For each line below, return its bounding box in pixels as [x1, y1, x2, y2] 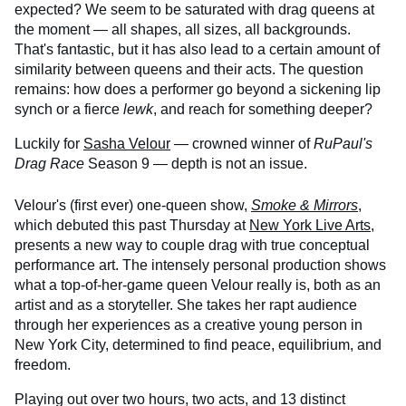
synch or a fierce [14, 101, 123, 118]
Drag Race [14, 156, 84, 172]
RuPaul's [314, 136, 372, 152]
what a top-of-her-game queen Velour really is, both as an [14, 277, 381, 294]
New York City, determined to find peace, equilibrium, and [14, 337, 382, 353]
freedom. [14, 357, 71, 373]
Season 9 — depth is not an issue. [84, 156, 307, 172]
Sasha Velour [83, 136, 170, 152]
